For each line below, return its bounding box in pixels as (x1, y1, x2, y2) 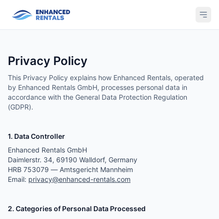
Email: (8, 175, 26, 183)
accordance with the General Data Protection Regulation (8, 93, 187, 101)
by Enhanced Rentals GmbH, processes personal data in (8, 83, 187, 91)
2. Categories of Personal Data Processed (8, 204, 146, 213)
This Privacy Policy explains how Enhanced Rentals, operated (8, 73, 204, 82)
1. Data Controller (8, 132, 65, 140)
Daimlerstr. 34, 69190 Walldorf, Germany (8, 155, 137, 164)
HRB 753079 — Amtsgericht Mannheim (8, 165, 133, 174)
